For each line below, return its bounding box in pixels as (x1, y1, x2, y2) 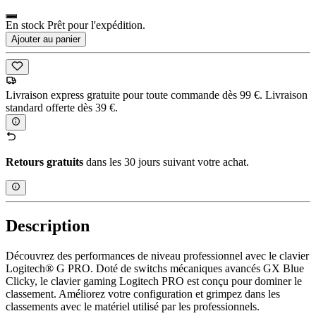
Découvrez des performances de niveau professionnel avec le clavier (6, 249, 309, 262)
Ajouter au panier (11, 33, 80, 44)
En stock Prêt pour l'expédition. (6, 18, 145, 31)
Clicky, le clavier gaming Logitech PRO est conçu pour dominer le (6, 274, 302, 287)
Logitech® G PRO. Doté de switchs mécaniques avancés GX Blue (6, 262, 304, 274)
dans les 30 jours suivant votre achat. (83, 155, 249, 168)
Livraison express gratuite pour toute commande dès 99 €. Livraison (6, 89, 308, 102)
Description (6, 216, 90, 235)
